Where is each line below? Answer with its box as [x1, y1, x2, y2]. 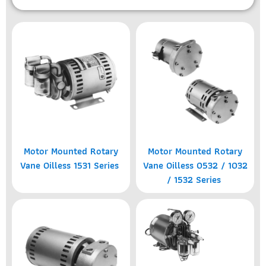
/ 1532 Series [166, 172, 224, 187]
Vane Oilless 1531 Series [20, 158, 122, 173]
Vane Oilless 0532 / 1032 [142, 158, 248, 173]
